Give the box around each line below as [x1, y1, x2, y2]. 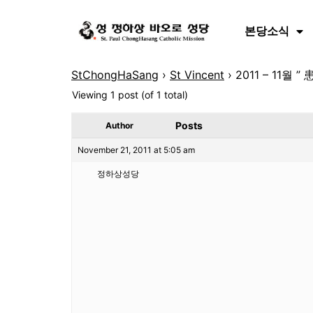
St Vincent [170, 68, 224, 82]
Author [105, 120, 133, 131]
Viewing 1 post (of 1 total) [72, 89, 188, 101]
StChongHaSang [71, 68, 159, 82]
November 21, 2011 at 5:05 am [78, 145, 195, 155]
